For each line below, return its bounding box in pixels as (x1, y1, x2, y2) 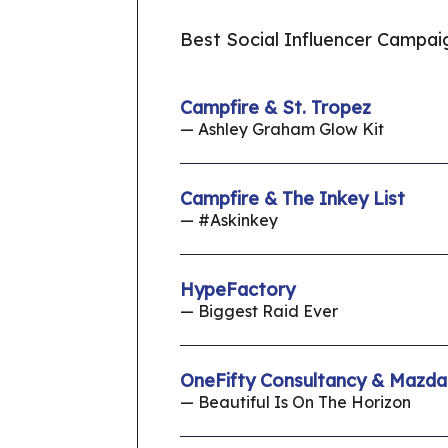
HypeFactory (180, 278, 295, 302)
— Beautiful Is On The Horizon (180, 392, 411, 413)
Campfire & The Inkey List (180, 187, 405, 211)
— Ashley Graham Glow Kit (180, 119, 384, 140)
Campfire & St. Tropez (180, 96, 371, 120)
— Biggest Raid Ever (180, 301, 338, 322)
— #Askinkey (180, 210, 278, 231)
